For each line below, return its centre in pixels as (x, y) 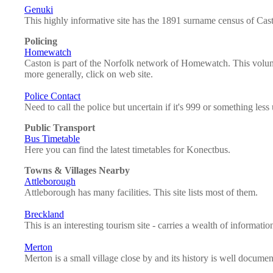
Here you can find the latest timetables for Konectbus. (127, 150)
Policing (41, 41)
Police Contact (52, 96)
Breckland (44, 214)
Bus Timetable (52, 139)
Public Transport (60, 128)
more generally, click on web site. (89, 74)
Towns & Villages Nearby (77, 171)
